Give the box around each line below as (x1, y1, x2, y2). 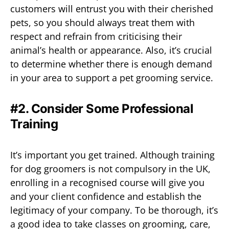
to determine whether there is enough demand (10, 57, 212, 70)
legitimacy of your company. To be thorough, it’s (10, 203, 218, 216)
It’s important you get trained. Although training (10, 148, 215, 161)
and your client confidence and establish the (10, 190, 201, 202)
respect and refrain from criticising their (10, 30, 182, 42)
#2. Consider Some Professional (10, 101, 193, 116)
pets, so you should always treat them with (10, 16, 195, 29)
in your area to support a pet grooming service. (10, 71, 213, 84)
